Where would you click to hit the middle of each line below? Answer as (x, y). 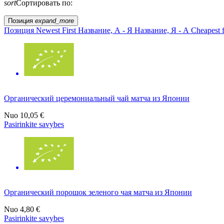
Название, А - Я (106, 30)
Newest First (57, 30)
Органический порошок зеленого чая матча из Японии (98, 192)
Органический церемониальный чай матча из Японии (97, 98)
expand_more (54, 20)
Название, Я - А (163, 30)
